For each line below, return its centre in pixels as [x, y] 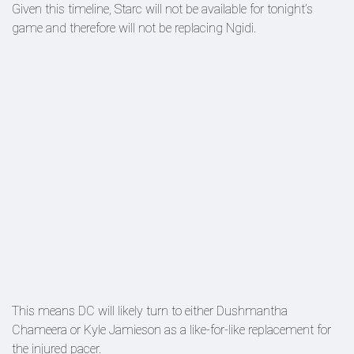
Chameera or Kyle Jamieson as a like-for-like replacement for [171, 330]
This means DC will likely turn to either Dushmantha [150, 311]
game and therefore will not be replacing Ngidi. [134, 28]
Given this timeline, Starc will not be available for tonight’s [162, 9]
